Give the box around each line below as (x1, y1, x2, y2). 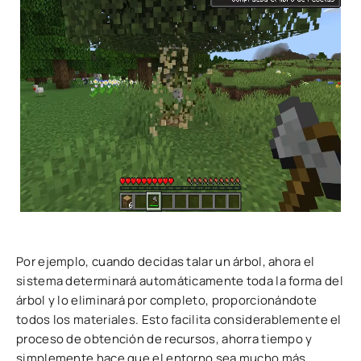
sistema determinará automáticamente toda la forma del (16, 272, 343, 290)
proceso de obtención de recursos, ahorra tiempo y (16, 330, 313, 348)
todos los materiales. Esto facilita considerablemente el (16, 311, 342, 329)
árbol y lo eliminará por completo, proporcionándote (16, 292, 317, 309)
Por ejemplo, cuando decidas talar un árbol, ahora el (16, 253, 315, 271)
